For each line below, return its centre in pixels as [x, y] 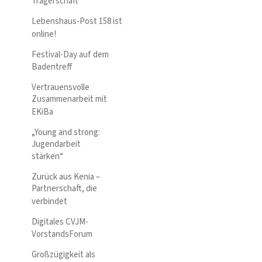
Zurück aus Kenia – [66, 177]
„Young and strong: [66, 132]
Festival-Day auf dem [70, 54]
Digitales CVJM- [60, 222]
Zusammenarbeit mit [69, 99]
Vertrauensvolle [61, 88]
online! [44, 34]
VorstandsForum [62, 235]
